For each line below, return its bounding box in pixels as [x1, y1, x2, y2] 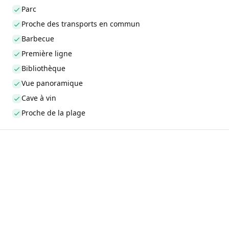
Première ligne [21, 49, 72, 59]
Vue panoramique [21, 78, 83, 88]
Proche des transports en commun [21, 19, 140, 29]
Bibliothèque [21, 63, 65, 74]
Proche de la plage [21, 108, 85, 118]
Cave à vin [21, 93, 56, 103]
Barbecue [21, 34, 54, 44]
